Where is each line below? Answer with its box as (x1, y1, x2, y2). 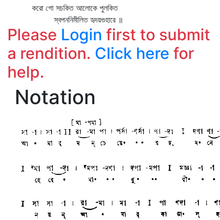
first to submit (102, 25, 210, 44)
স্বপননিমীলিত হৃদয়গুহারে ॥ (7, 15, 123, 25)
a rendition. (7, 44, 95, 63)
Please (7, 25, 61, 44)
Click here (95, 44, 169, 63)
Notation (15, 85, 96, 109)
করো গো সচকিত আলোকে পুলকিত (7, 3, 118, 13)
